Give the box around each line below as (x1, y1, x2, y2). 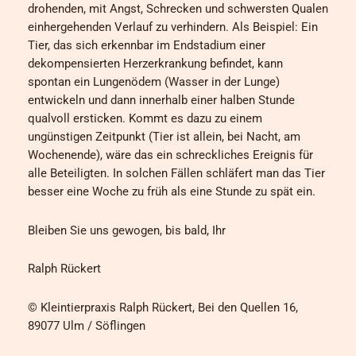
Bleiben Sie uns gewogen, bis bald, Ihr (28, 222, 226, 238)
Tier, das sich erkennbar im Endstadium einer (28, 38, 265, 53)
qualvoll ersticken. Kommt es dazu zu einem (28, 111, 262, 126)
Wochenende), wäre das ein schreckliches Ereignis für (28, 148, 313, 163)
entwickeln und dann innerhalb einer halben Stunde (28, 93, 295, 108)
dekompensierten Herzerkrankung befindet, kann (28, 56, 283, 72)
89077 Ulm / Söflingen (28, 318, 145, 333)
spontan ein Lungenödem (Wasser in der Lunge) (28, 75, 280, 90)
